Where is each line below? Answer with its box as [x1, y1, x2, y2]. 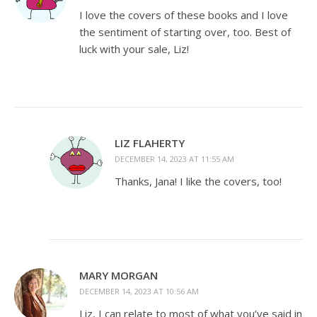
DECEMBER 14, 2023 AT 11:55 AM [115, 154, 234, 165]
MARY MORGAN [79, 268, 158, 283]
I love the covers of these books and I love [79, 8, 288, 23]
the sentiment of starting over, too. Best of [79, 25, 291, 40]
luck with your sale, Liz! [79, 42, 189, 57]
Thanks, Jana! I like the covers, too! [115, 174, 282, 189]
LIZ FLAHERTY [115, 136, 185, 151]
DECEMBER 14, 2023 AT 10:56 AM [79, 286, 199, 297]
